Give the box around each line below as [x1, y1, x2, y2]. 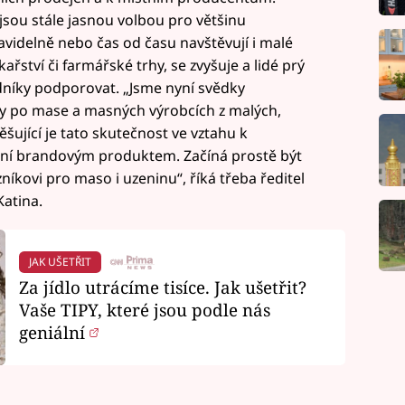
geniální [18, 321, 89, 344]
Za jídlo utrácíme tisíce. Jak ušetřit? [18, 276, 306, 299]
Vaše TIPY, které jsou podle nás [18, 298, 270, 322]
